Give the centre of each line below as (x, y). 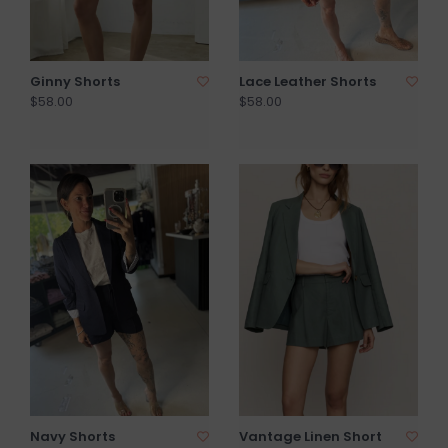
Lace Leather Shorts (307, 82)
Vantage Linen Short (310, 436)
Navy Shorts (72, 436)
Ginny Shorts (75, 82)
